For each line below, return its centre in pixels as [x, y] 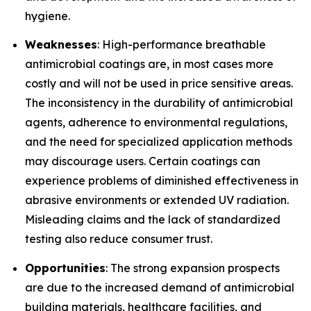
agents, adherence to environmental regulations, [156, 123]
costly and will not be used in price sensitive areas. [159, 84]
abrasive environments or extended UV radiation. [157, 200]
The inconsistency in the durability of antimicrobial [159, 103]
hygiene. [48, 16]
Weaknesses [61, 45]
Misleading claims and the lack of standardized [153, 220]
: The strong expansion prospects [193, 268]
